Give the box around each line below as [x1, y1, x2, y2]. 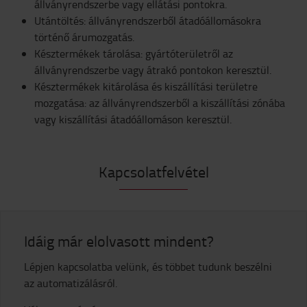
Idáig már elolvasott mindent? [24, 230, 214, 251]
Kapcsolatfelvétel [98, 160, 209, 182]
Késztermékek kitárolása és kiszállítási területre [34, 78, 258, 94]
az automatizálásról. [24, 275, 117, 291]
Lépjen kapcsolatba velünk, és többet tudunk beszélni [24, 258, 272, 274]
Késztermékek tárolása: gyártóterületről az [34, 45, 233, 61]
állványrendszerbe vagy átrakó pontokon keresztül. [34, 62, 271, 77]
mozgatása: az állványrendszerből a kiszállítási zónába [34, 95, 285, 110]
